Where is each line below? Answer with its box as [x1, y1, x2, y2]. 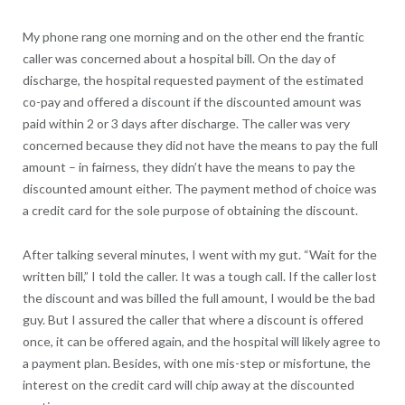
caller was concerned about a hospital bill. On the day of [22, 51, 335, 67]
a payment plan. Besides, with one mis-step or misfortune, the [22, 355, 371, 372]
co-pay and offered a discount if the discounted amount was [22, 94, 362, 110]
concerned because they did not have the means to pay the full [22, 137, 378, 154]
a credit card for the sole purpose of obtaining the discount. [22, 202, 358, 219]
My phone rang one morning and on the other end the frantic [22, 29, 364, 45]
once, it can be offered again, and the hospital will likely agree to [22, 334, 381, 350]
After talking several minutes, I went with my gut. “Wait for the [22, 247, 377, 263]
